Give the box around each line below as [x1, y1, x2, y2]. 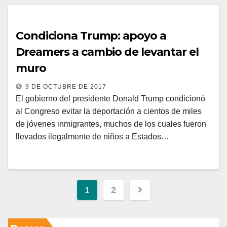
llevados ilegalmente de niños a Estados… [16, 132, 169, 141]
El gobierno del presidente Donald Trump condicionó [16, 94, 205, 103]
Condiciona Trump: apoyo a [16, 29, 166, 43]
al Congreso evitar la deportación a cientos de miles [16, 107, 202, 116]
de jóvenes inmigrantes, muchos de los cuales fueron [16, 120, 206, 128]
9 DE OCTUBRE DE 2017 [25, 83, 106, 90]
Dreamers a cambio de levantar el [16, 45, 199, 59]
